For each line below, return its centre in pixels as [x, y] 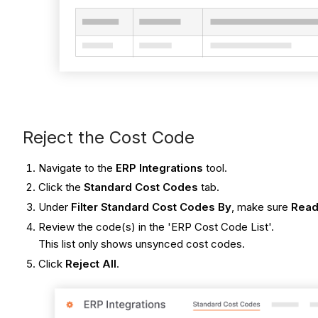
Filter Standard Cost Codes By [152, 207]
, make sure [262, 207]
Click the [61, 187]
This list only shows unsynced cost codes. [143, 243]
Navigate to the [77, 168]
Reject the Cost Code [109, 137]
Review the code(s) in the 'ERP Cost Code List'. [158, 226]
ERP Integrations [160, 168]
